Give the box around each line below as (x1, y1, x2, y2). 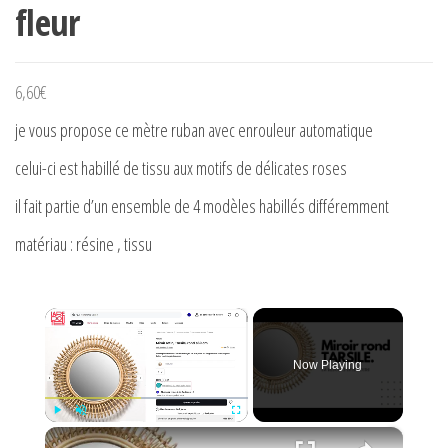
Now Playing (293, 358, 363, 372)
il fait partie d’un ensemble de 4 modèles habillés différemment (15, 194, 389, 218)
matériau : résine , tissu (15, 232, 152, 256)
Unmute (80, 426, 108, 436)
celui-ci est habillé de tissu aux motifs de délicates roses (15, 156, 347, 180)
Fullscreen (235, 426, 272, 436)
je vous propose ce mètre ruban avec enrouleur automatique (15, 118, 373, 142)
